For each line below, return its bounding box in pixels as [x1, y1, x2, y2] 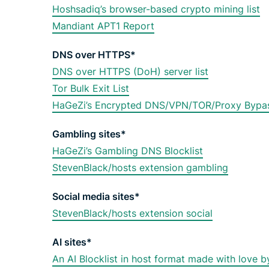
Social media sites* [52, 190, 140, 202]
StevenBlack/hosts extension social [52, 207, 213, 219]
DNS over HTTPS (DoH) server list [52, 65, 208, 77]
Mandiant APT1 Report [52, 20, 154, 32]
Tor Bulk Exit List [52, 82, 129, 94]
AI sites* [52, 236, 92, 248]
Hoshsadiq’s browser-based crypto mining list [52, 3, 260, 15]
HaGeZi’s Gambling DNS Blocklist [52, 145, 203, 157]
